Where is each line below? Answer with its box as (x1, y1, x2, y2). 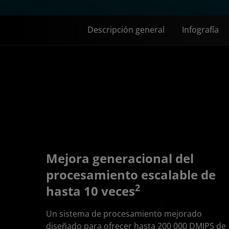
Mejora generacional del (46, 149, 194, 167)
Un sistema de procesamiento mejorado (46, 208, 202, 219)
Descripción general (87, 24, 165, 35)
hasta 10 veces (46, 182, 135, 199)
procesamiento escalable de (46, 166, 216, 183)
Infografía (182, 24, 219, 35)
